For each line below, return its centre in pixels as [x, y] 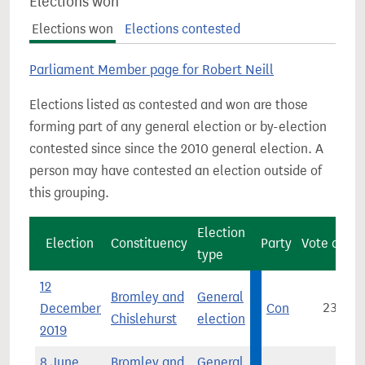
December [70, 308]
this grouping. [69, 193]
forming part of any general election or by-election [178, 127]
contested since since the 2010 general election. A [176, 149]
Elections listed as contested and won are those [169, 105]
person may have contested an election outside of [176, 171]
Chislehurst [144, 319]
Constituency [149, 243]
